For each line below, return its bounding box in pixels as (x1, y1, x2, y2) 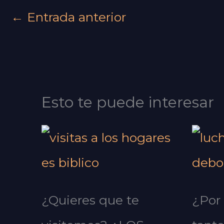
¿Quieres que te (41, 192, 139, 207)
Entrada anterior (23, 9, 126, 24)
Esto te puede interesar (41, 92, 214, 111)
